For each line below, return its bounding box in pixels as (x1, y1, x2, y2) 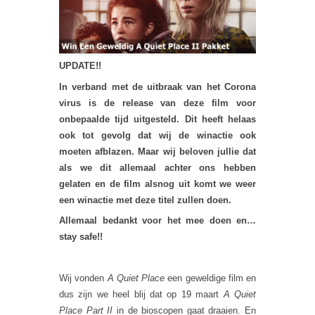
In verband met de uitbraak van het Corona (59, 81, 256, 92)
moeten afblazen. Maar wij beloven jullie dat (59, 146, 256, 157)
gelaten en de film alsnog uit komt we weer (59, 178, 256, 189)
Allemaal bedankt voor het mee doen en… (59, 215, 256, 226)
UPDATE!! (59, 60, 104, 72)
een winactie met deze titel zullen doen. (59, 194, 231, 205)
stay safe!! (59, 231, 103, 243)
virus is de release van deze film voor (59, 97, 256, 108)
